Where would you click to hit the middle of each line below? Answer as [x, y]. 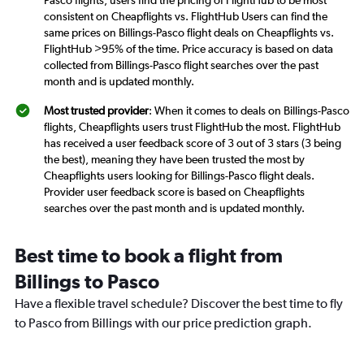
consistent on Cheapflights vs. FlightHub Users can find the [186, 16]
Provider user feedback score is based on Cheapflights [174, 191]
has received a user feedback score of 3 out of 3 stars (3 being [193, 143]
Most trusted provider [96, 110]
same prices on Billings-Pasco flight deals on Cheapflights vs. [189, 32]
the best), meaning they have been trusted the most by [174, 159]
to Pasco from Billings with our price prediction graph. [163, 323]
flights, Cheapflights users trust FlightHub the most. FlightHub [192, 126]
